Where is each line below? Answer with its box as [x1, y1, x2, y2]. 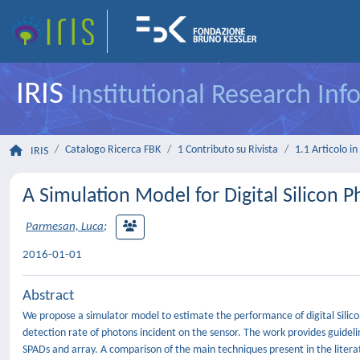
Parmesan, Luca [26, 221, 104, 234]
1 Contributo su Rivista [178, 144, 278, 156]
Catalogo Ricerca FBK [65, 144, 161, 156]
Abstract [22, 288, 74, 304]
